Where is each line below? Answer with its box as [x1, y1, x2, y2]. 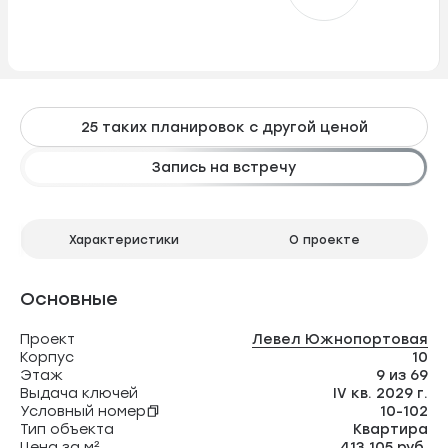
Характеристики [69, 230, 179, 247]
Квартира [353, 419, 428, 438]
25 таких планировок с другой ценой [80, 117, 368, 136]
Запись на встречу [152, 157, 296, 176]
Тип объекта [20, 419, 114, 438]
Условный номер [20, 401, 146, 420]
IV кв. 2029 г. [333, 383, 428, 402]
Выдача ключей [20, 383, 138, 402]
